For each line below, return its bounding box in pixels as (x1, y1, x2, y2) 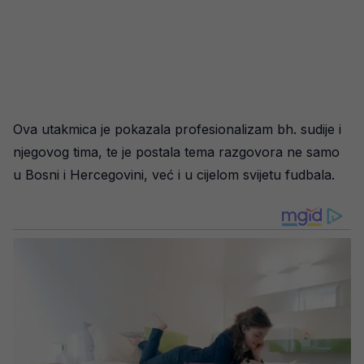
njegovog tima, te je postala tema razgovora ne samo (13, 144, 340, 160)
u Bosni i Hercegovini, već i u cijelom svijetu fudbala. (13, 167, 335, 183)
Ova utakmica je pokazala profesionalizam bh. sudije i (13, 121, 341, 137)
